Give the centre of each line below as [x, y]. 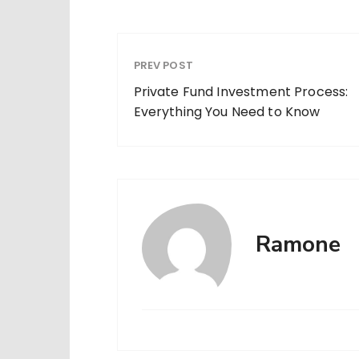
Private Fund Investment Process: [241, 92]
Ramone [298, 245]
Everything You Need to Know [227, 112]
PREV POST [163, 66]
